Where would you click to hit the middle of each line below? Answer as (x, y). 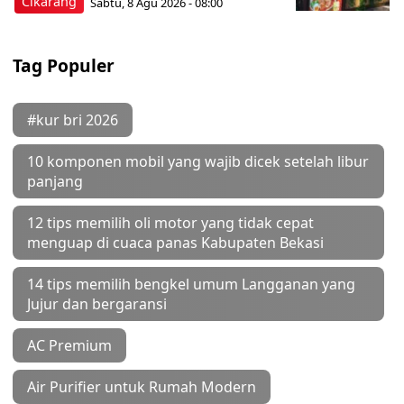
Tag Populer (64, 66)
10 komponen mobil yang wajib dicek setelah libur (198, 162)
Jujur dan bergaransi (97, 304)
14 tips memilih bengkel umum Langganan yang (191, 285)
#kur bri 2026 (73, 120)
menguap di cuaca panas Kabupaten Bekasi (175, 243)
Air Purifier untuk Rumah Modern (142, 387)
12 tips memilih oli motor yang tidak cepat (170, 223)
